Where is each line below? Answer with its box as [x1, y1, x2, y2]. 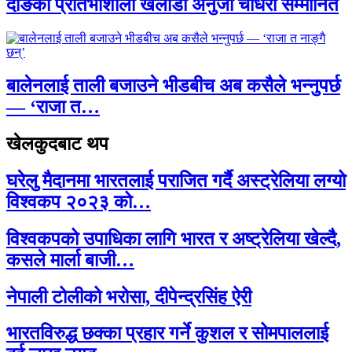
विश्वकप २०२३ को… [6, 191, 151, 212]
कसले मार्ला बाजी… [6, 249, 134, 270]
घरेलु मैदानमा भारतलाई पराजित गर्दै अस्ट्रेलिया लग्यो [6, 170, 346, 191]
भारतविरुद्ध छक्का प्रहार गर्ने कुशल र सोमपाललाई [6, 323, 328, 344]
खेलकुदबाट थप [6, 133, 108, 154]
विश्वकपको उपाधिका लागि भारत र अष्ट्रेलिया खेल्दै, [6, 228, 341, 249]
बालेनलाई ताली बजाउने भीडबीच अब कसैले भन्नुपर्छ [6, 75, 340, 96]
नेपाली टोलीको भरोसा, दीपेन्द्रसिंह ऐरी [6, 286, 251, 307]
